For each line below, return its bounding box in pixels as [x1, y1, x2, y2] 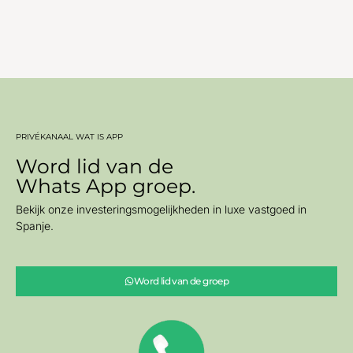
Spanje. [16, 218, 54, 232]
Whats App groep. [16, 173, 195, 198]
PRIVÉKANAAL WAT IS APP [16, 131, 123, 142]
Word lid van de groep [133, 274, 229, 287]
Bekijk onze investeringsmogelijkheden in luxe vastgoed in [16, 202, 307, 216]
